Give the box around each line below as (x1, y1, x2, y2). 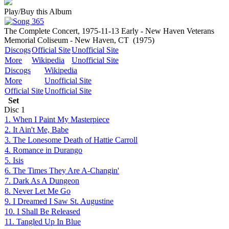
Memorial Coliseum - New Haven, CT (4, 36, 129, 44)
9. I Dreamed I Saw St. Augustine (5, 197, 113, 205)
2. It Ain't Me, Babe (5, 125, 68, 134)
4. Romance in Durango (5, 146, 82, 154)
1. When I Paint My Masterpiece (5, 115, 109, 124)
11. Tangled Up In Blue (5, 217, 81, 226)
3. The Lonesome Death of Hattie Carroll (5, 135, 138, 144)
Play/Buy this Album (4, 7, 72, 16)
